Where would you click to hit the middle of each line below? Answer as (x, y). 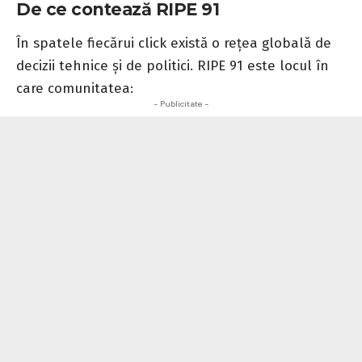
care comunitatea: (75, 88)
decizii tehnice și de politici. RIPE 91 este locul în (173, 65)
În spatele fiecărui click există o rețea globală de (174, 43)
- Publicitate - (181, 103)
